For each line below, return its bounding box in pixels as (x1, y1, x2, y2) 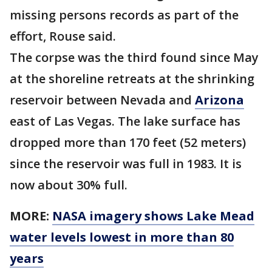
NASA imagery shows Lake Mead (52, 208, 254, 224)
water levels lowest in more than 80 (10, 229, 234, 245)
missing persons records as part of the (10, 7, 239, 23)
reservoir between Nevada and (10, 92, 195, 108)
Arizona (195, 92, 244, 108)
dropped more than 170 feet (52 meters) (10, 134, 246, 151)
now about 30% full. (10, 177, 127, 193)
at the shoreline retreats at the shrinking (10, 70, 254, 87)
